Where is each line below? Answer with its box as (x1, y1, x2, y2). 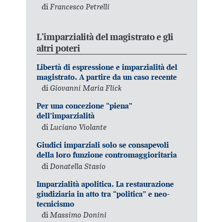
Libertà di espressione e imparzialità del (37, 62, 178, 72)
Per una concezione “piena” (37, 101, 133, 111)
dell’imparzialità (37, 111, 95, 121)
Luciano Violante (50, 121, 107, 132)
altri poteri (37, 42, 81, 54)
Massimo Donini (50, 210, 107, 220)
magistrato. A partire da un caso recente (37, 72, 177, 82)
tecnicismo (37, 199, 75, 209)
